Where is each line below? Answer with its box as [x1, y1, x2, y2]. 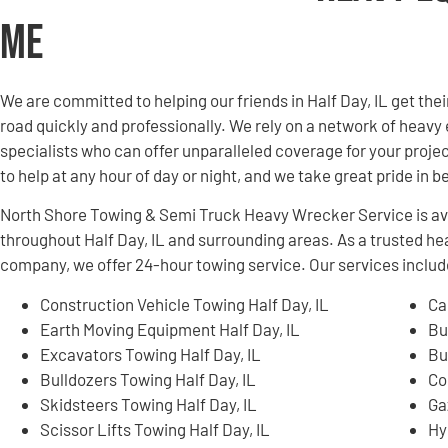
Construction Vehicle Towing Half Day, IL [40, 293, 329, 314]
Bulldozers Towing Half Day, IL [40, 368, 256, 389]
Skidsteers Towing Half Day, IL [40, 393, 257, 414]
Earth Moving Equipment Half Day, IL [40, 318, 300, 339]
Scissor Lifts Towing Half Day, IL [40, 418, 270, 439]
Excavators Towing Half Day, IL [40, 343, 261, 364]
